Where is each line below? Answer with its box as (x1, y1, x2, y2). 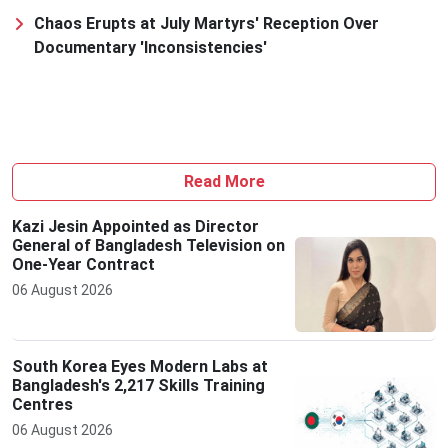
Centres (12, 394, 73, 414)
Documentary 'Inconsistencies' (33, 38, 267, 58)
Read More (183, 172, 265, 192)
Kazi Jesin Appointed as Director (12, 217, 259, 237)
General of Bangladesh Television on (12, 236, 285, 256)
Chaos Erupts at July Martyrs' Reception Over (33, 14, 379, 34)
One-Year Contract (12, 255, 155, 275)
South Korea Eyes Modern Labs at (12, 356, 268, 376)
